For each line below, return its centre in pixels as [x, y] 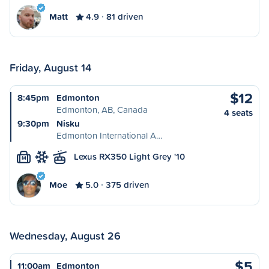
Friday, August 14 [50, 67]
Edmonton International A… [109, 135]
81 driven [125, 17]
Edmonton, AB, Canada [102, 110]
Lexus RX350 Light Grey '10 [129, 156]
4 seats [238, 113]
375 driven [128, 185]
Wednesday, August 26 [65, 235]
